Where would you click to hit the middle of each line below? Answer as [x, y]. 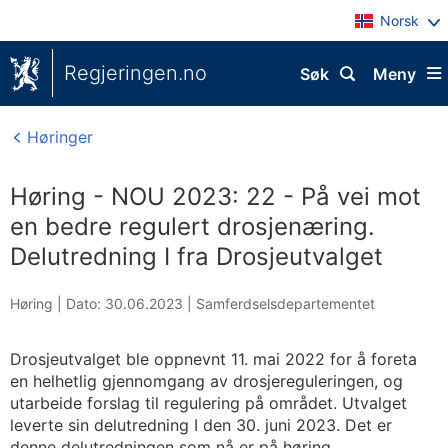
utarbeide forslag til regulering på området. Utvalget [208, 403]
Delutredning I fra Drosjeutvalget [196, 256]
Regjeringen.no [135, 73]
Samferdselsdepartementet [285, 303]
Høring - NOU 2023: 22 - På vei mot [215, 196]
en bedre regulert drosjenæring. [192, 226]
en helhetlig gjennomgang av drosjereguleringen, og [206, 381]
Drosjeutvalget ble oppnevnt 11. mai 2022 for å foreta [213, 359]
